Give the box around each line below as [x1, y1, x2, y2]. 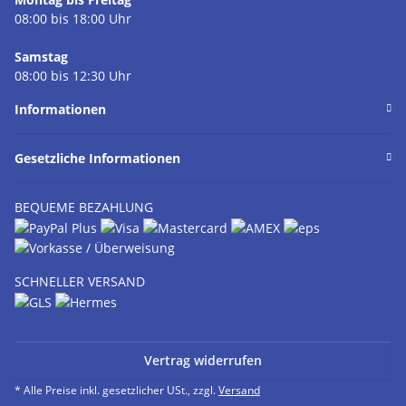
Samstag [14, 47, 68, 65]
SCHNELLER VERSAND [14, 273, 145, 291]
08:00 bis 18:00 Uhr [14, 9, 131, 27]
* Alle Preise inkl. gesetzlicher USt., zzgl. [14, 382, 218, 399]
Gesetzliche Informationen [14, 149, 180, 167]
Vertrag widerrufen [144, 352, 262, 370]
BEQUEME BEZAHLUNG [14, 198, 153, 216]
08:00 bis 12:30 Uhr [14, 66, 131, 84]
